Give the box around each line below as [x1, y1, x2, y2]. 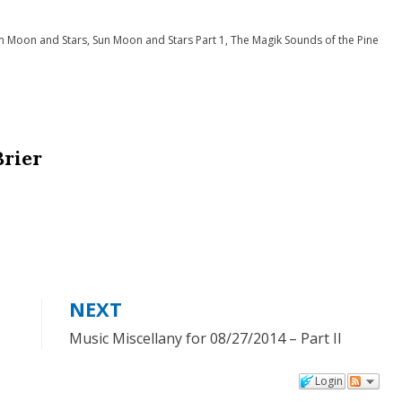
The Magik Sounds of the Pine [231, 32, 379, 48]
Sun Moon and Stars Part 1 [92, 32, 225, 48]
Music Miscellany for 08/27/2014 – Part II [68, 328, 342, 348]
